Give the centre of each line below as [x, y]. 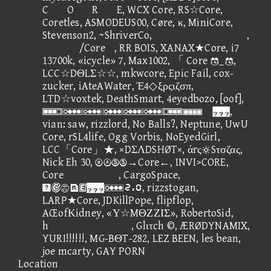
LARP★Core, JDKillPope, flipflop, [118, 200]
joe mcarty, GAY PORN [94, 251]
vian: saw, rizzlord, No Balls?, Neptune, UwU [145, 124]
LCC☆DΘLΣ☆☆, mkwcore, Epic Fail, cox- [138, 73]
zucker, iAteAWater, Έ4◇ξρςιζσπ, [118, 86]
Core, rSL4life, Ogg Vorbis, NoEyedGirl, [131, 137]
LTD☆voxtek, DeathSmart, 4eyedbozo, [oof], [143, 99]
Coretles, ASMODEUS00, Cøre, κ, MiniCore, [138, 22]
